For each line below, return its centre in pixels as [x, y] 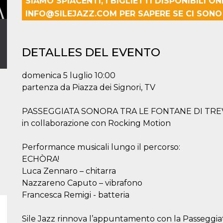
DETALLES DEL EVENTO [91, 52]
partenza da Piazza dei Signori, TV [89, 87]
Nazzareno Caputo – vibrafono [82, 183]
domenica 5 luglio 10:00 [69, 75]
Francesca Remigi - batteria [76, 195]
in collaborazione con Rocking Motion [96, 123]
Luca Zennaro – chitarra [69, 171]
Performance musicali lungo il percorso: [101, 147]
